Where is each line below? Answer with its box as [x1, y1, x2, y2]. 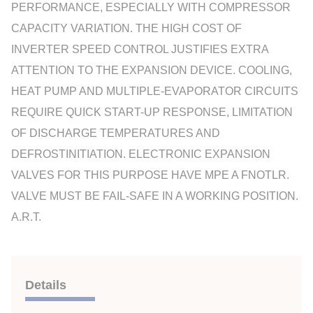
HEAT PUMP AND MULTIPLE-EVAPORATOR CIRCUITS [11, 85, 298, 97]
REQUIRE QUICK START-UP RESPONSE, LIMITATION [11, 106, 293, 118]
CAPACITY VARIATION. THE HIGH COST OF [11, 22, 242, 34]
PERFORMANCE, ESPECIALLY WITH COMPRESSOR [11, 1, 291, 13]
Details [25, 278, 66, 292]
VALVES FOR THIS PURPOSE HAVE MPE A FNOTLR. [11, 169, 289, 181]
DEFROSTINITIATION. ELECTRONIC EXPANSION [11, 148, 270, 160]
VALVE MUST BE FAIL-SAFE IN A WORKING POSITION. [11, 190, 298, 202]
